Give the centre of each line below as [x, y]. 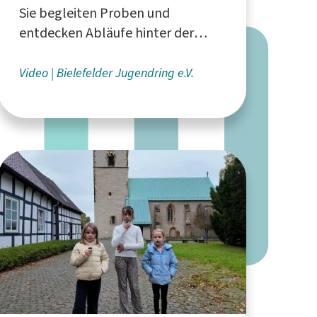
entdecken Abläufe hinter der [106, 33]
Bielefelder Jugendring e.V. [125, 73]
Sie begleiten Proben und [94, 13]
